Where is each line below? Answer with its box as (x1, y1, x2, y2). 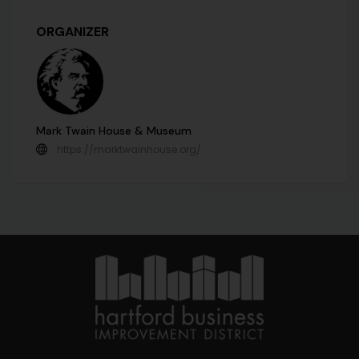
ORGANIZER (36, 22, 109, 40)
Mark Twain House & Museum (36, 123, 192, 138)
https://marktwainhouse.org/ (57, 142, 201, 156)
